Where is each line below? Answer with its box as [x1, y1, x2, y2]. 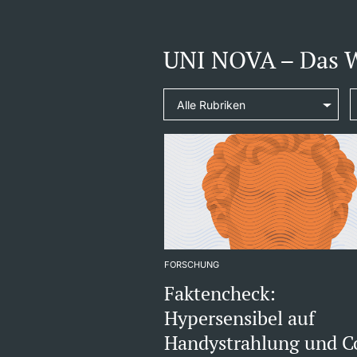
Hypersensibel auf [164, 304, 316, 331]
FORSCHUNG [164, 258, 220, 270]
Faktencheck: [164, 280, 277, 306]
